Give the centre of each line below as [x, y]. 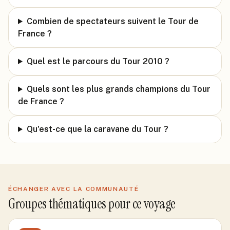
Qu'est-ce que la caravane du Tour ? [97, 129]
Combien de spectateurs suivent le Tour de [112, 21]
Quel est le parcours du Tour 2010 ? [98, 61]
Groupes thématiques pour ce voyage [92, 204]
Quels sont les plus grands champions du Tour [118, 89]
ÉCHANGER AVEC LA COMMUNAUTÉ [74, 189]
